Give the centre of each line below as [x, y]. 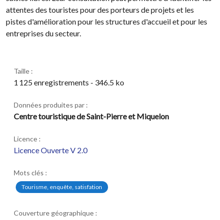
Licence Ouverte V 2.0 [51, 150]
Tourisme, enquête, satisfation [62, 187]
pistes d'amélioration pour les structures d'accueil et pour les [107, 21]
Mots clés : [30, 173]
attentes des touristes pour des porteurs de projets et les [100, 10]
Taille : [23, 71]
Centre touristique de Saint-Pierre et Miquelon [91, 116]
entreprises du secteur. [43, 33]
